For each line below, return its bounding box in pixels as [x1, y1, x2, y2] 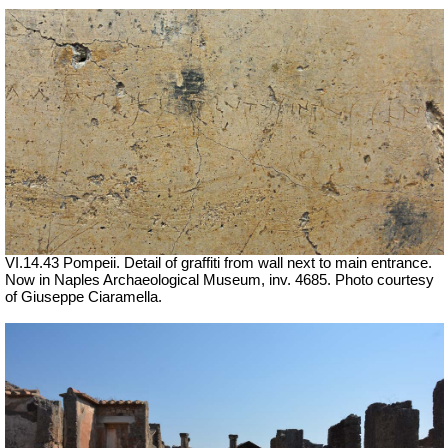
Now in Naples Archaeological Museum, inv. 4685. [5, 271, 335, 288]
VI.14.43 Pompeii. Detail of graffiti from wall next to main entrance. [5, 254, 432, 271]
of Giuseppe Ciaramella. [5, 288, 162, 305]
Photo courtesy [335, 271, 434, 288]
